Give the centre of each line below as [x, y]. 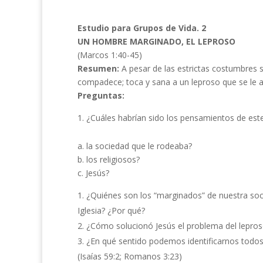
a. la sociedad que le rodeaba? [135, 146]
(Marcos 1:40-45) [110, 55]
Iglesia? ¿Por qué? [111, 210]
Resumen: [100, 68]
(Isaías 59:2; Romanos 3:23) [130, 256]
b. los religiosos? [109, 159]
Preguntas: [101, 95]
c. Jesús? [93, 173]
